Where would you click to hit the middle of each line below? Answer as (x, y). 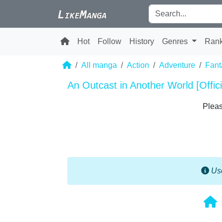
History (142, 41)
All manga (99, 65)
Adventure (177, 65)
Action (138, 65)
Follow (110, 41)
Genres (176, 41)
